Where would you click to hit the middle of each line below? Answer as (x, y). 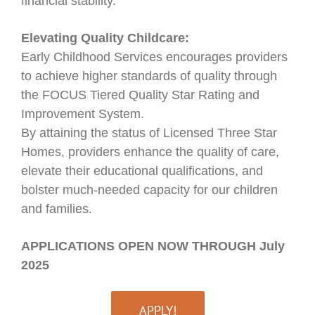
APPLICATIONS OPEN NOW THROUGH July (153, 246)
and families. (56, 208)
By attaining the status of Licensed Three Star (149, 133)
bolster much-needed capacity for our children (149, 189)
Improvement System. (82, 114)
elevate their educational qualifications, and (142, 171)
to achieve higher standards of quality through (149, 76)
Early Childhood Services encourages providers (154, 57)
